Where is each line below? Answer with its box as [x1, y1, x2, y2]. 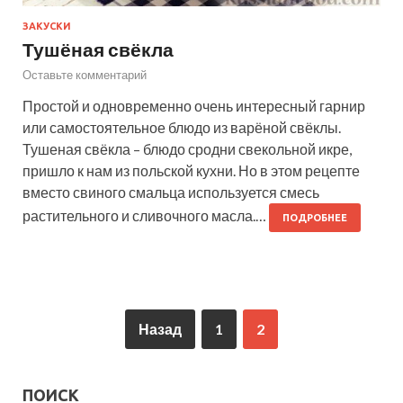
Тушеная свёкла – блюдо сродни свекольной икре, [22, 140, 352, 158]
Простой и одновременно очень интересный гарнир [22, 97, 365, 115]
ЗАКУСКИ [22, 21, 71, 32]
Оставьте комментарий [22, 67, 147, 83]
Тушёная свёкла [22, 38, 174, 61]
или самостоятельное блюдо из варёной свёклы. [22, 119, 341, 137]
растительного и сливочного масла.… [22, 207, 269, 225]
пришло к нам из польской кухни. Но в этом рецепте [22, 162, 360, 180]
